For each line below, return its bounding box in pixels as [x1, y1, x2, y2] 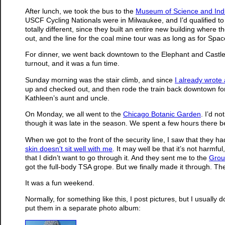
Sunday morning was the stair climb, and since [25, 75, 175, 84]
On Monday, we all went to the [25, 110, 123, 119]
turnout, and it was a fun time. [25, 59, 120, 68]
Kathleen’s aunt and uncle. [25, 93, 109, 102]
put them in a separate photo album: [25, 204, 141, 212]
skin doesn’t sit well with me [25, 144, 113, 153]
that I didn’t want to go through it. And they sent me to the [25, 153, 209, 162]
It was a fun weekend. [25, 178, 94, 187]
